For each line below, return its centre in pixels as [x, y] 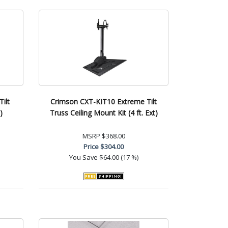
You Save [83, 157]
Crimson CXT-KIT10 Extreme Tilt [104, 101]
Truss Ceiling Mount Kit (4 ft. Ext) [104, 112]
